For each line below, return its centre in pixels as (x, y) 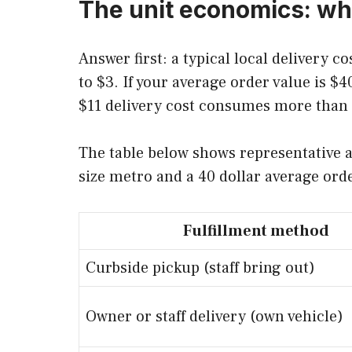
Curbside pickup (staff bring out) (200, 268)
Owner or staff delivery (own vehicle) (214, 316)
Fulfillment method (256, 231)
